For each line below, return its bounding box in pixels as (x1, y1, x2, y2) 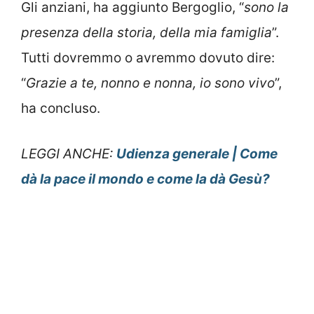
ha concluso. (21, 100, 100, 117)
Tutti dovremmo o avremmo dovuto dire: (21, 50, 275, 67)
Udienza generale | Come (116, 145, 278, 162)
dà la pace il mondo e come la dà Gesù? (21, 170, 270, 187)
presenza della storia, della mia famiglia (21, 25, 272, 41)
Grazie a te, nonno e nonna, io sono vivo (26, 75, 275, 92)
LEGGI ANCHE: (21, 145, 116, 162)
